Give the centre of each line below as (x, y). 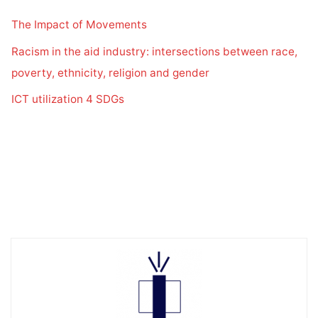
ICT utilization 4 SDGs (68, 99)
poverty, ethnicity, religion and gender (111, 72)
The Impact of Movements (79, 24)
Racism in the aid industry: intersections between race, (155, 51)
